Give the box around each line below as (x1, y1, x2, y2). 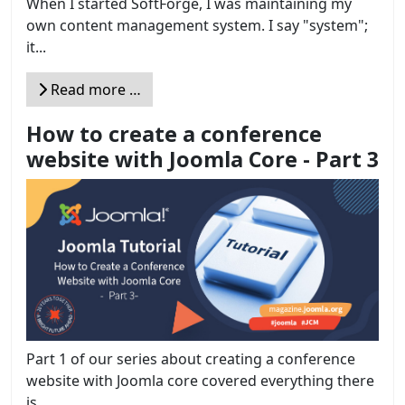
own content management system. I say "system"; (26, 14, 368, 35)
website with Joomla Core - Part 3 (26, 144, 379, 174)
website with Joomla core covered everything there (26, 371, 374, 391)
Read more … (47, 79, 141, 99)
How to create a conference (26, 118, 322, 148)
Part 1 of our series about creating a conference (26, 349, 355, 370)
